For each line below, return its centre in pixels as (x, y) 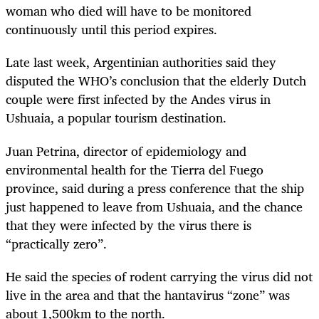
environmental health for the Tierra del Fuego (135, 169)
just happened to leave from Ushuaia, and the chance (154, 206)
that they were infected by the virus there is (129, 225)
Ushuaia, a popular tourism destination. (116, 118)
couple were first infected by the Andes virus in (138, 99)
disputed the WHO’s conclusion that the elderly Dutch (156, 81)
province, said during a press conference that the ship (155, 188)
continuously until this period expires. (111, 30)
